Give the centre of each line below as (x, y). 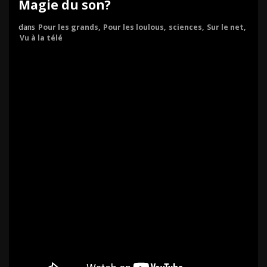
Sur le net (225, 27)
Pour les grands (68, 27)
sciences (185, 27)
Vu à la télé (41, 38)
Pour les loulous (133, 27)
